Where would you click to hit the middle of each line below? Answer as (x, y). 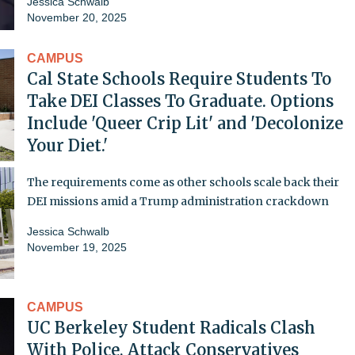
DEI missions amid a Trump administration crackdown (178, 201)
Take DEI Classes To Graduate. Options (180, 101)
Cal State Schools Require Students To (179, 78)
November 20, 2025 (77, 17)
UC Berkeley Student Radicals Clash (171, 327)
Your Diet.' (67, 145)
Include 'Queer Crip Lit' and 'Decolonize (185, 123)
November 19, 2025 (77, 247)
